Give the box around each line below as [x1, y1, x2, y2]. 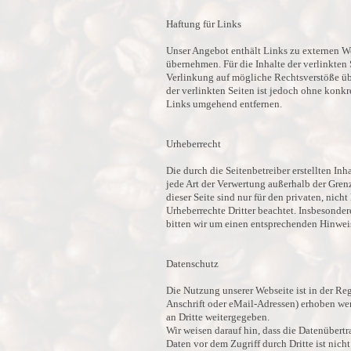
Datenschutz [166, 258, 219, 270]
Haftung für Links [166, 18, 241, 30]
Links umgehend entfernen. [166, 98, 282, 110]
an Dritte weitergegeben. [166, 311, 270, 323]
